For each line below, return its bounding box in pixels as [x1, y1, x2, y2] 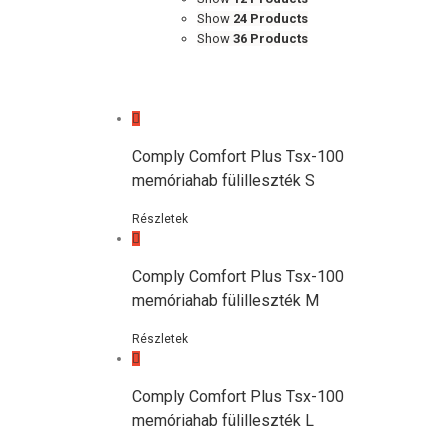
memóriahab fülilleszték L [131, 411, 314, 430]
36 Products [232, 31, 308, 46]
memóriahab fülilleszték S [131, 171, 315, 190]
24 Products [232, 11, 308, 26]
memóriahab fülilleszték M [131, 291, 319, 310]
